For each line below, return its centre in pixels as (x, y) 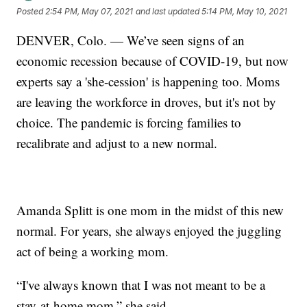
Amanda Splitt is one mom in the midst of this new (150, 210)
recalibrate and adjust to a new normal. (117, 143)
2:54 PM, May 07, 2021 (89, 12)
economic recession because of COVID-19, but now (153, 60)
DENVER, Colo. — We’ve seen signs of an (131, 40)
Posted (31, 12)
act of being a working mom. (93, 251)
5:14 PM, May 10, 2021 (245, 12)
